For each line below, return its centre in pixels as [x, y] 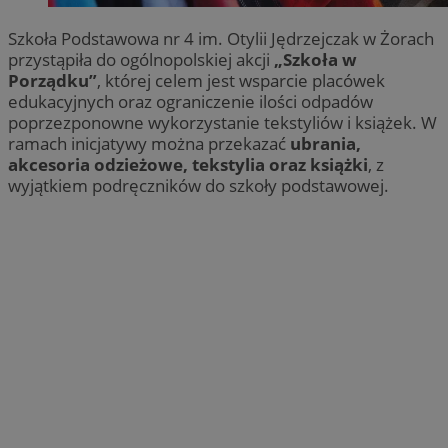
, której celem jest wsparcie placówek [241, 80]
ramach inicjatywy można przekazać [149, 143]
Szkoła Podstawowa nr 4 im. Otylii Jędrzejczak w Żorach [221, 38]
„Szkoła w [315, 59]
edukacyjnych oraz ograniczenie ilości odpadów [190, 101]
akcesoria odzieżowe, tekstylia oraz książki [188, 164]
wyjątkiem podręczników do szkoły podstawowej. [198, 185]
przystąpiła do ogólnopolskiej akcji [141, 59]
